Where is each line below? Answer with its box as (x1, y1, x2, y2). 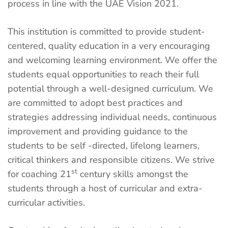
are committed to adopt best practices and (8, 97, 183, 109)
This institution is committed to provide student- (8, 25, 205, 38)
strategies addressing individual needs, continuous (8, 111, 217, 123)
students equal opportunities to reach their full (8, 68, 199, 80)
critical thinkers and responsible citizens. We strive (8, 154, 215, 166)
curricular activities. (8, 196, 85, 209)
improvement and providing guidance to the (8, 125, 188, 137)
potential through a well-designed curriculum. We (8, 82, 213, 95)
